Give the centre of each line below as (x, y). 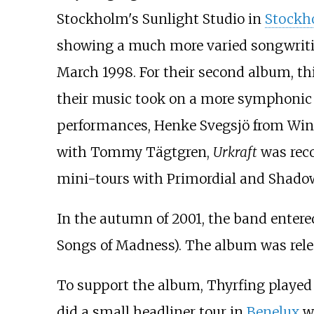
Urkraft (235, 152)
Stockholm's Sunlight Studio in (161, 19)
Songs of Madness (115, 245)
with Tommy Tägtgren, (135, 152)
